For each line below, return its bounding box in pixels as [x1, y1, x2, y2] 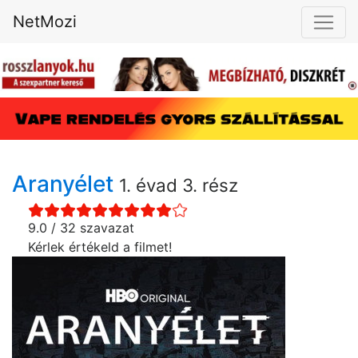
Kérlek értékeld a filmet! [28, 239, 172, 256]
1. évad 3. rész [119, 174, 238, 197]
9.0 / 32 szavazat [28, 220, 134, 237]
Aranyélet [12, 170, 119, 198]
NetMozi [13, 12, 77, 31]
